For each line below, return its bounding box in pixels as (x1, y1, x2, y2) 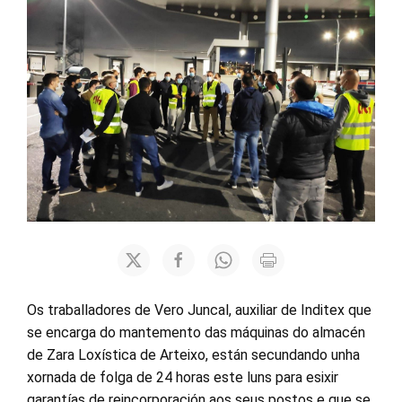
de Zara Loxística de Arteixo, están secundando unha (27, 346, 360, 363)
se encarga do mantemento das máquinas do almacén (27, 324, 365, 341)
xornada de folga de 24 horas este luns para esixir (27, 369, 338, 386)
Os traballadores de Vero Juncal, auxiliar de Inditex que (27, 301, 371, 319)
